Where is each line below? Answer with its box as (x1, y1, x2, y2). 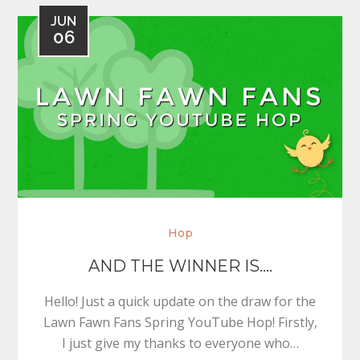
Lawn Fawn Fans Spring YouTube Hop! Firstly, (43, 313, 317, 332)
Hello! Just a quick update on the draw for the (44, 292, 316, 311)
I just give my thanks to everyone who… (61, 334, 299, 353)
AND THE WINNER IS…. (88, 256, 272, 276)
